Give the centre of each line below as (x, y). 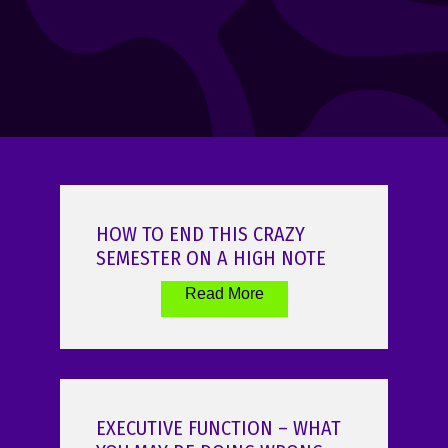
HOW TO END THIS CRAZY (200, 234)
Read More (224, 294)
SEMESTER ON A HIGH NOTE (211, 258)
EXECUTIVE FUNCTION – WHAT (218, 428)
